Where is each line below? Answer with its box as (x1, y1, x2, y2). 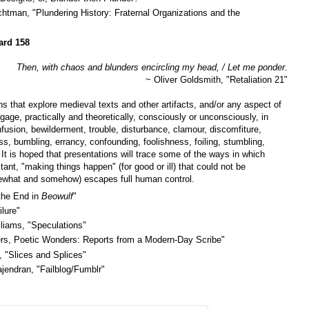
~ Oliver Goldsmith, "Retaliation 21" (146, 74, 288, 85)
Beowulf (41, 190, 73, 201)
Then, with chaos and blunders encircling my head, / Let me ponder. (17, 62, 288, 72)
